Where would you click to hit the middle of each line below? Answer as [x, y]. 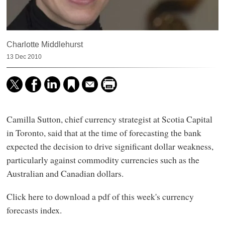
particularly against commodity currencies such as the [103, 160]
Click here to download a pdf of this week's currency [100, 196]
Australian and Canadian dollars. [65, 174]
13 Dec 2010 [24, 57]
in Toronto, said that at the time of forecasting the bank [104, 133]
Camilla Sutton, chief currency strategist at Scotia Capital [109, 119]
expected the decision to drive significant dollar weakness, [110, 146]
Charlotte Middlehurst [44, 45]
